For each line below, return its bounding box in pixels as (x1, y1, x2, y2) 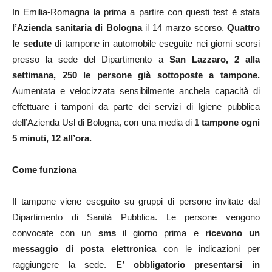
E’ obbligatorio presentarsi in (106, 259, 260, 270)
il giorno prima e (115, 228, 205, 239)
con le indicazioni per (156, 243, 260, 254)
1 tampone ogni (194, 117, 260, 128)
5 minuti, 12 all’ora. (12, 133, 92, 144)
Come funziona (12, 165, 76, 175)
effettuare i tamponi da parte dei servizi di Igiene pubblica (12, 101, 260, 112)
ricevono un (205, 228, 260, 239)
